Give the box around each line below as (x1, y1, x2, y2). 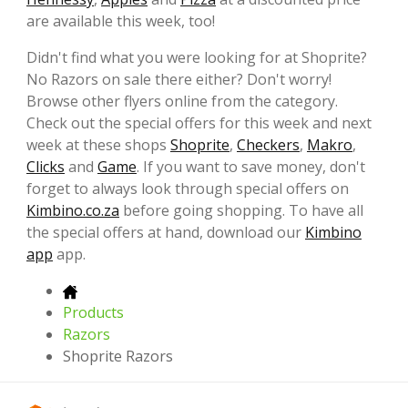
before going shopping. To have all (119, 199, 363, 220)
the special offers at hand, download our (26, 221, 305, 242)
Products (63, 301, 124, 322)
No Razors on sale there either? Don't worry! (26, 68, 331, 89)
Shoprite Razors (63, 345, 173, 366)
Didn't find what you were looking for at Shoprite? (26, 46, 367, 67)
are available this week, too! (26, 10, 215, 31)
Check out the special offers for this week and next (26, 112, 372, 133)
